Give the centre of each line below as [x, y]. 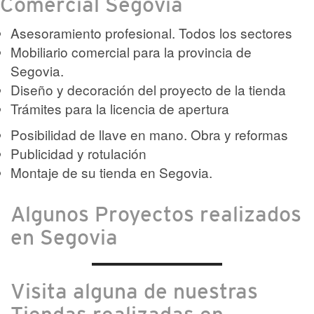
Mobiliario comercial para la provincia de [131, 52]
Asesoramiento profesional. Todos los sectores [151, 33]
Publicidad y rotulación [78, 153]
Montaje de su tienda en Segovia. [111, 172]
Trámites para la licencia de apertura [120, 108]
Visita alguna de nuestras [134, 291]
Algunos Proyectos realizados [156, 214]
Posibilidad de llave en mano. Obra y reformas [149, 134]
